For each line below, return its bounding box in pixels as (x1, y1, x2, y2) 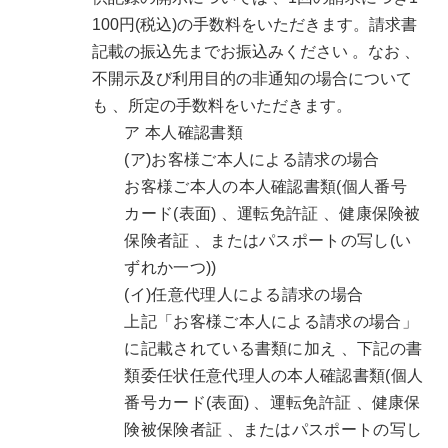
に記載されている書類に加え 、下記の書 (124, 340, 423, 358)
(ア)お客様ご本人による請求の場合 (124, 151, 380, 169)
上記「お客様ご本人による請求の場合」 (124, 313, 418, 331)
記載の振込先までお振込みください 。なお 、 (92, 43, 421, 61)
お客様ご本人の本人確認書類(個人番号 (124, 178, 407, 196)
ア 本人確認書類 (124, 124, 243, 142)
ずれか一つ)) (124, 259, 217, 277)
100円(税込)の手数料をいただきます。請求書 (92, 16, 418, 34)
